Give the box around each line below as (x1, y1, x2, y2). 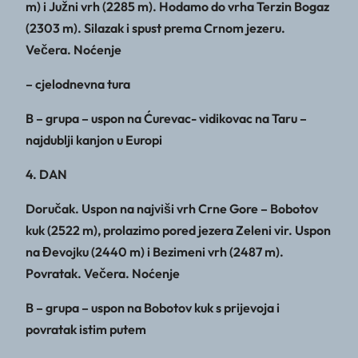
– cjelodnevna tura (26, 76, 130, 93)
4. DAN (26, 166, 67, 183)
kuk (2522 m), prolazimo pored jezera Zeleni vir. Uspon (26, 222, 331, 239)
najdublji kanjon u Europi (26, 132, 162, 149)
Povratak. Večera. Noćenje (26, 265, 180, 282)
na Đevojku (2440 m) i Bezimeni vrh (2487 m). (26, 244, 284, 261)
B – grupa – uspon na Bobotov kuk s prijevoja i (26, 300, 280, 316)
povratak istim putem (26, 321, 146, 338)
